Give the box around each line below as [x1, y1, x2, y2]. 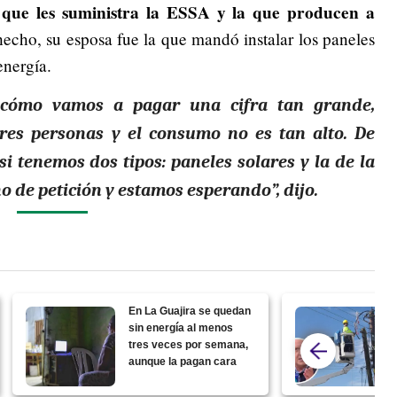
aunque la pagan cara [128, 354, 237, 368]
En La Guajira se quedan [128, 304, 252, 317]
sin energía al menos [128, 321, 234, 334]
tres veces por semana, [128, 338, 249, 351]
